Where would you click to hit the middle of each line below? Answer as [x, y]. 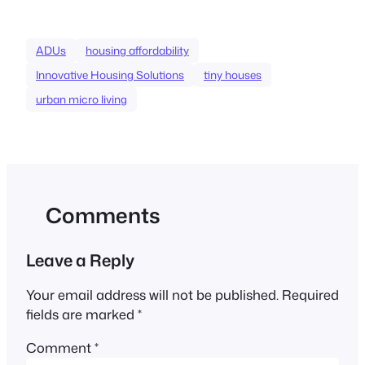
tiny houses [233, 75]
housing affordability [137, 50]
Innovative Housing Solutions [110, 75]
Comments [103, 215]
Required [310, 295]
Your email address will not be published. [152, 295]
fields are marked [82, 314]
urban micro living [81, 99]
